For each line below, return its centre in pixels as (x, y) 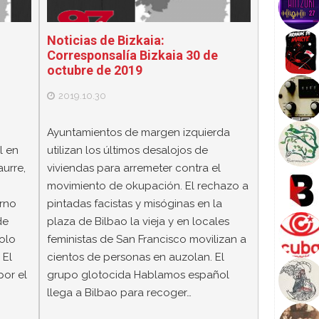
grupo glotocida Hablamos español (138, 274)
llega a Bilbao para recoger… (119, 292)
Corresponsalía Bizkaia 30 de (132, 56)
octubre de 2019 (94, 70)
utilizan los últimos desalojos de (127, 150)
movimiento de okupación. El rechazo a (147, 185)
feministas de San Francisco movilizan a (146, 239)
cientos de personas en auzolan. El (135, 257)
